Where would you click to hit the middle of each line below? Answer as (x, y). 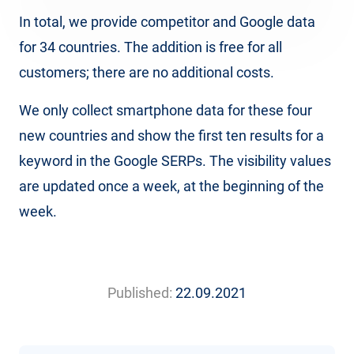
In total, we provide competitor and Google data (167, 22)
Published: (140, 293)
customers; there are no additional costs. (147, 73)
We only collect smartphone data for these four (166, 111)
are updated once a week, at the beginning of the (171, 186)
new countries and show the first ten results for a (171, 136)
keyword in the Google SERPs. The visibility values (175, 161)
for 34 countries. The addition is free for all (151, 47)
